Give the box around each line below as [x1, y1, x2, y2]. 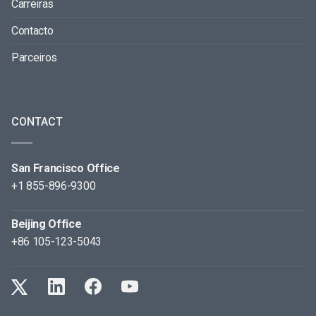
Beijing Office [11, 217, 82, 231]
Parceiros [11, 51, 58, 65]
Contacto [11, 24, 54, 38]
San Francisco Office [11, 162, 120, 176]
